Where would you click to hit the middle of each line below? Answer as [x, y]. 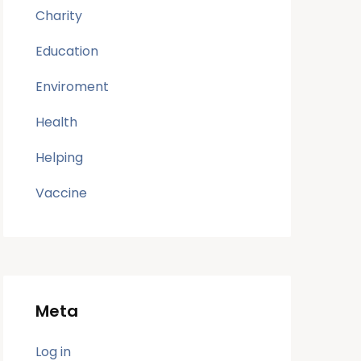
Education [67, 52]
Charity [59, 16]
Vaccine [62, 193]
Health [57, 122]
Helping [60, 158]
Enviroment [73, 87]
